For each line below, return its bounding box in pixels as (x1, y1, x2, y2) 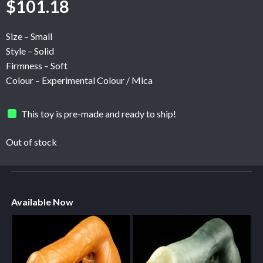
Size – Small (6, 31, 52, 42)
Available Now (11, 196, 73, 208)
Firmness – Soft (6, 60, 68, 72)
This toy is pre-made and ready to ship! (21, 107, 177, 119)
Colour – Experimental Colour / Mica (6, 75, 153, 86)
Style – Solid (6, 45, 54, 57)
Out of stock (6, 136, 57, 148)
